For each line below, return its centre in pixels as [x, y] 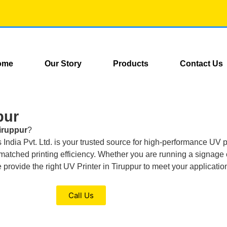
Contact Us [202, 63]
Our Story [63, 63]
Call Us [81, 195]
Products [131, 63]
